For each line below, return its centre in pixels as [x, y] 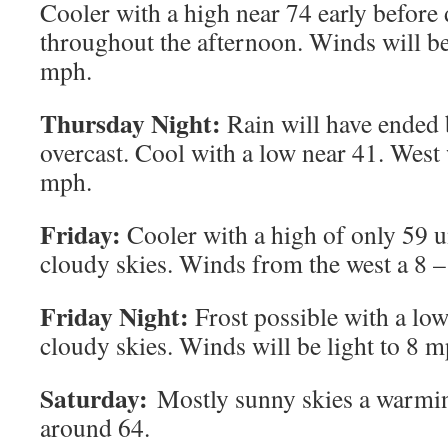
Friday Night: [114, 316]
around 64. [95, 427]
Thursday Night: [130, 123]
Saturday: [94, 398]
